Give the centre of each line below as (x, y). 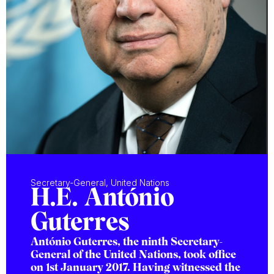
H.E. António (102, 199)
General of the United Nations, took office (133, 255)
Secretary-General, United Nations (100, 183)
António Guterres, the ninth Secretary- (127, 243)
